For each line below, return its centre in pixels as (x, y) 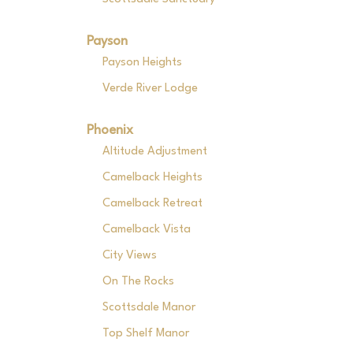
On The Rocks (138, 282)
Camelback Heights (152, 178)
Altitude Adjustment (154, 152)
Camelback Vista (146, 230)
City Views (129, 256)
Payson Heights (142, 63)
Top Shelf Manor (145, 334)
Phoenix (110, 130)
